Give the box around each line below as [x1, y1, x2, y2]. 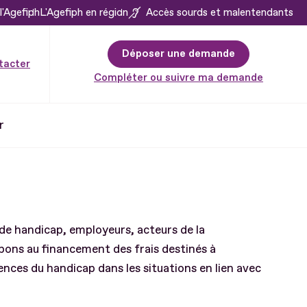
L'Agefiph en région [40, 5, 128, 19]
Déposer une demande [122, 47, 235, 60]
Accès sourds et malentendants [146, 5, 293, 19]
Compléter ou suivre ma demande [94, 71, 263, 84]
